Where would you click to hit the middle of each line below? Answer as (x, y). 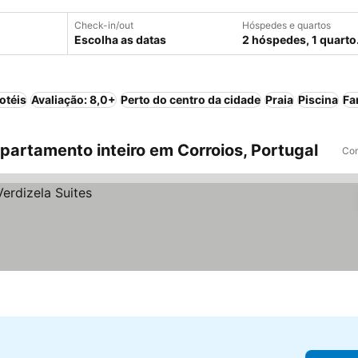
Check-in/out (104, 25)
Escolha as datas (120, 40)
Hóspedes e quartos (286, 25)
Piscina (318, 99)
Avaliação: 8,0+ (74, 99)
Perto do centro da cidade (191, 99)
